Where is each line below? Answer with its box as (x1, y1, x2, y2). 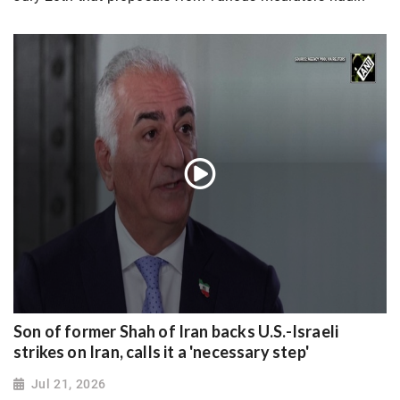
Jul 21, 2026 (30, 377, 106, 392)
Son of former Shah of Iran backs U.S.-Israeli (13, 321, 339, 342)
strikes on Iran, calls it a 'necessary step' (13, 342, 309, 362)
